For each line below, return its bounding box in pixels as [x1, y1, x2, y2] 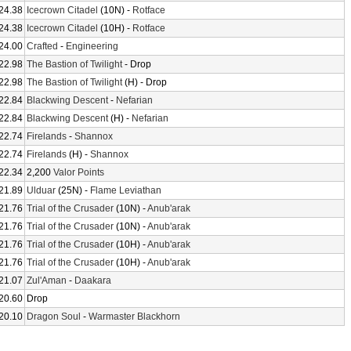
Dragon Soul [27, 311, 81, 322]
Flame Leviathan [90, 185, 161, 196]
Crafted [27, 41, 58, 52]
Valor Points [53, 167, 104, 178]
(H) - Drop [122, 77, 167, 88]
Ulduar [27, 185, 56, 196]
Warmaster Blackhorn [89, 311, 180, 322]
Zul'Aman [27, 275, 67, 286]
